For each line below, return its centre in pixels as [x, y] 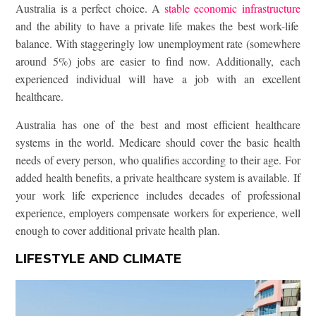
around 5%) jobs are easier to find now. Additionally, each [158, 61]
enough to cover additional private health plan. [118, 231]
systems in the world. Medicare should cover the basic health [158, 142]
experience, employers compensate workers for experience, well [158, 213]
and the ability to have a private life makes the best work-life [157, 26]
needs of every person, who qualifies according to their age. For [158, 160]
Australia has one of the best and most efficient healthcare [158, 125]
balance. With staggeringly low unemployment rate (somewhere [158, 44]
